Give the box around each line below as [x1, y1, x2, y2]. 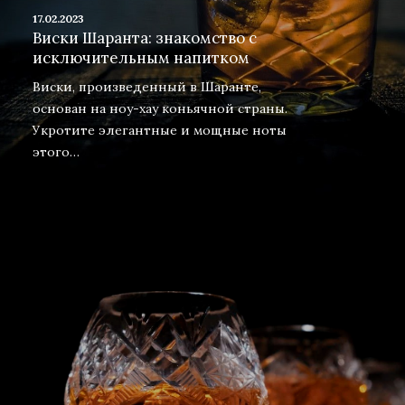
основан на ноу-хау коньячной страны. [33, 100, 287, 117]
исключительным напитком [33, 48, 250, 68]
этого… [33, 144, 80, 160]
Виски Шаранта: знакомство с [33, 28, 257, 48]
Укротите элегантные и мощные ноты [33, 122, 287, 138]
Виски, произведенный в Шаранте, [33, 79, 261, 95]
